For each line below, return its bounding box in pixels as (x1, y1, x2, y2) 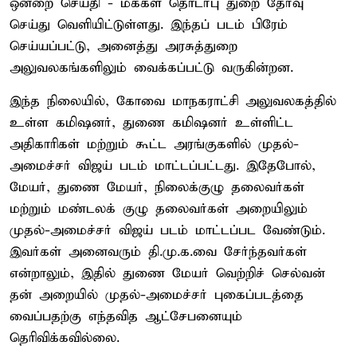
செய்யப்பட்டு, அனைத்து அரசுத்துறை (10, 37, 237, 55)
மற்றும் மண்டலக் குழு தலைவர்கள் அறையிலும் (10, 200, 308, 218)
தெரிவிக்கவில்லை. (10, 329, 120, 347)
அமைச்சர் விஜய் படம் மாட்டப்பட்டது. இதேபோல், (10, 157, 316, 175)
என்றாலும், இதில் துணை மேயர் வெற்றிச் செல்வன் (10, 265, 325, 282)
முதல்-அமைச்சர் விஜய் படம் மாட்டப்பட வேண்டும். (10, 222, 325, 239)
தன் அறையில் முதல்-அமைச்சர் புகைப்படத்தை (10, 286, 304, 304)
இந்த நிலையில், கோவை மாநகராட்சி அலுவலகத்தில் (10, 92, 336, 110)
